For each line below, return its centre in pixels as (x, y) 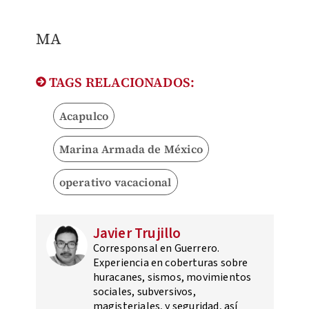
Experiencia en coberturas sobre (170, 263)
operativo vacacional (115, 182)
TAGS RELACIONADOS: (120, 82)
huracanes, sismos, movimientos (172, 278)
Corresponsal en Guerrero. (156, 249)
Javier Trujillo (137, 233)
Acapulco (84, 116)
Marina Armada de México (131, 149)
